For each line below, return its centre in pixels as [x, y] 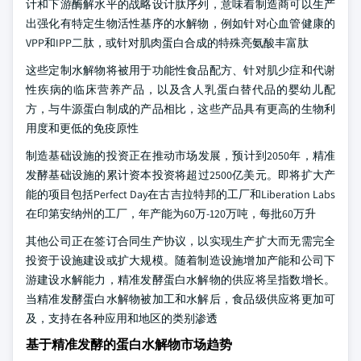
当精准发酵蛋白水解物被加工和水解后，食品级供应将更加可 [180, 299]
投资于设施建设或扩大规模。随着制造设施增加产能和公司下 [180, 260]
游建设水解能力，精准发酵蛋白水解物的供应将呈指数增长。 [180, 280]
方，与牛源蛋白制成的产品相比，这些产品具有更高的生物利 [180, 109]
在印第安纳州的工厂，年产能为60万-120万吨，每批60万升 [171, 214]
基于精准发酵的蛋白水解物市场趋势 [129, 344]
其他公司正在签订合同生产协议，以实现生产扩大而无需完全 [180, 241]
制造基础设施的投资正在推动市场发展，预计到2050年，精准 [180, 156]
